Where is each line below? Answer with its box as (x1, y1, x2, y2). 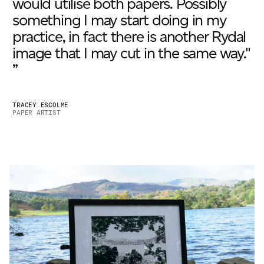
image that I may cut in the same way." (12, 43, 250, 62)
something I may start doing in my (12, 10, 226, 29)
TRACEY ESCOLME (12, 101, 69, 109)
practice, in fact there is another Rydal (12, 27, 246, 46)
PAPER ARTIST (12, 108, 61, 117)
